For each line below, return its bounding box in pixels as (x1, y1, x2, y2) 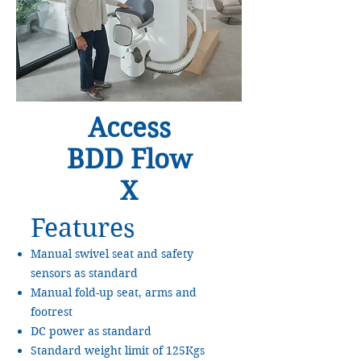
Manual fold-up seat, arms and (31, 284, 197, 300)
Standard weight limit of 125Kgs (31, 342, 205, 358)
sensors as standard (31, 265, 138, 280)
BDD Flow (66, 143, 192, 175)
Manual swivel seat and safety (31, 246, 193, 261)
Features (31, 211, 135, 243)
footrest (31, 304, 73, 319)
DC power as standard (31, 323, 151, 338)
